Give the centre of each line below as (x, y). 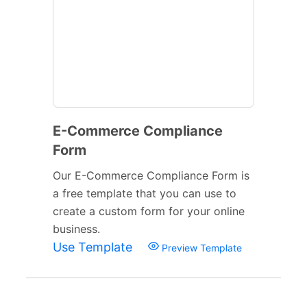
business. (76, 229)
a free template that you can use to (145, 193)
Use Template (94, 247)
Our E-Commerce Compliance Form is (151, 175)
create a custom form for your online (149, 211)
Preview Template (200, 247)
